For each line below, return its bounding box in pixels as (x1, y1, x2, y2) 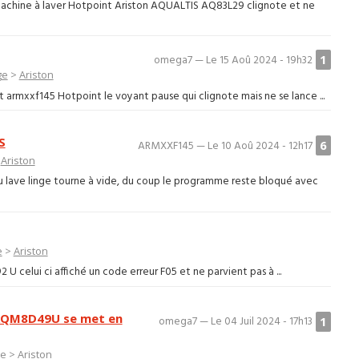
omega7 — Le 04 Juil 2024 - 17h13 (159, 313, 313, 331)
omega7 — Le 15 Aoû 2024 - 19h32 (154, 51, 313, 69)
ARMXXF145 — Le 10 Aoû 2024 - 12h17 (138, 137, 313, 155)
